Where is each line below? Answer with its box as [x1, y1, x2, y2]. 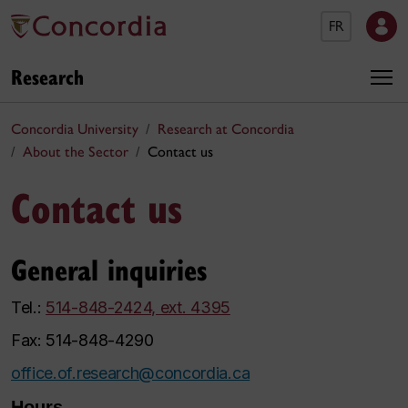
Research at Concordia [158, 120, 294, 138]
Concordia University [11, 120, 138, 138]
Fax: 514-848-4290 [11, 331, 154, 350]
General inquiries [11, 249, 208, 289]
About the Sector [23, 143, 128, 160]
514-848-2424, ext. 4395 [46, 298, 230, 317]
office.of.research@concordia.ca [11, 363, 250, 382]
